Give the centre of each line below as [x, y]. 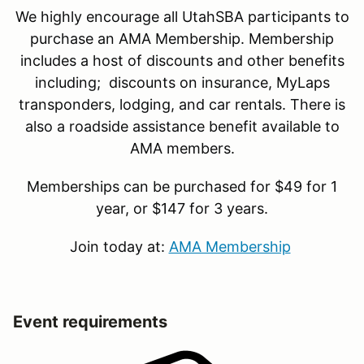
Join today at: [119, 247]
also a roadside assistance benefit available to [182, 127]
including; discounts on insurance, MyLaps [182, 83]
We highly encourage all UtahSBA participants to [182, 17]
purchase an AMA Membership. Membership [182, 39]
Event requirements [90, 322]
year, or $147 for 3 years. [182, 209]
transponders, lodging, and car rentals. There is [182, 105]
